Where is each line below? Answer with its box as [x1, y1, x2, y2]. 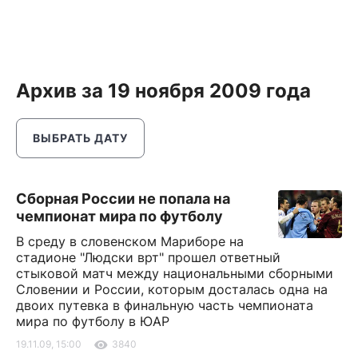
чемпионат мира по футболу [16, 208, 223, 225]
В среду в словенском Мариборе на [16, 233, 244, 249]
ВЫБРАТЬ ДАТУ [33, 131, 128, 145]
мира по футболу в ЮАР [16, 313, 169, 329]
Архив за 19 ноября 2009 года [16, 79, 311, 102]
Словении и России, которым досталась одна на [16, 281, 328, 297]
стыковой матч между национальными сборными [16, 265, 333, 281]
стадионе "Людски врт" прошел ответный [16, 249, 280, 265]
